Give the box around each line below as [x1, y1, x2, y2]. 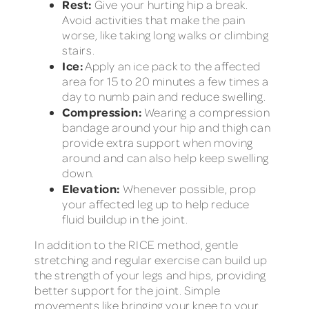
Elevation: [62, 180, 120, 196]
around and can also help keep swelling [62, 150, 269, 165]
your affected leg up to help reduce [62, 196, 250, 211]
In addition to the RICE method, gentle [34, 237, 239, 252]
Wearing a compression [141, 104, 270, 119]
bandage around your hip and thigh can [62, 119, 271, 134]
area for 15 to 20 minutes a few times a [62, 73, 269, 88]
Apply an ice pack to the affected [83, 58, 261, 73]
